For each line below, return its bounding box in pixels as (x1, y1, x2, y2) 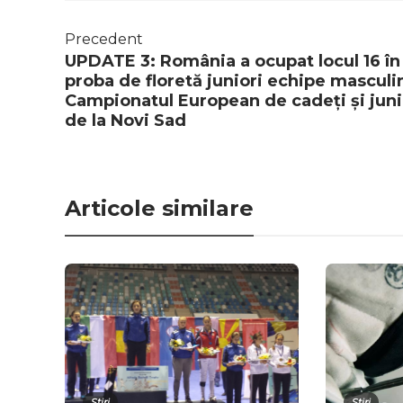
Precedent (65, 31, 143, 49)
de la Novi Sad (65, 111, 186, 131)
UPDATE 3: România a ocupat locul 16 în (65, 51, 400, 72)
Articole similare (65, 195, 254, 222)
